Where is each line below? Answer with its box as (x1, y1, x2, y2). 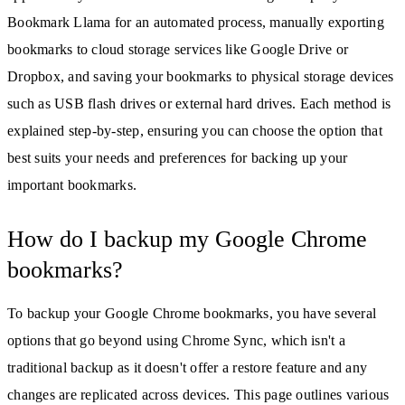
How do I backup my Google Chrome (7, 225, 367, 252)
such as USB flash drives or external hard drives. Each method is (7, 95, 391, 111)
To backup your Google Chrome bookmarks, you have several (7, 305, 376, 321)
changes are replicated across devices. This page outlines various (7, 386, 390, 402)
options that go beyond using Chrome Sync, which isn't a (7, 332, 345, 348)
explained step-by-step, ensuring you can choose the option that (7, 122, 382, 138)
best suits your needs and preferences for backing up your (7, 149, 348, 165)
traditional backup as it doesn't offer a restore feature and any (7, 359, 367, 375)
